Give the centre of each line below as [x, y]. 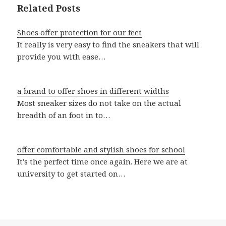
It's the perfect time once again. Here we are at [103, 162]
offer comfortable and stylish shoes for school [101, 150]
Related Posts [49, 8]
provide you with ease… [62, 57]
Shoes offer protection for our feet [80, 33]
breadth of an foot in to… [64, 115]
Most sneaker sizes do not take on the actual [99, 103]
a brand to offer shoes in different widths [93, 91]
